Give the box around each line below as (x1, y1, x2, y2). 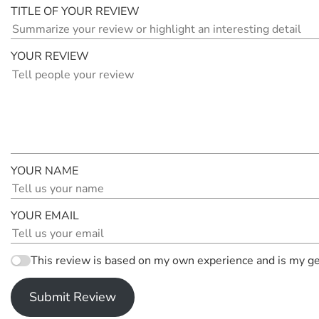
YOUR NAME (11, 163, 78, 179)
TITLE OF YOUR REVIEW (11, 4, 140, 20)
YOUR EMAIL (11, 208, 79, 224)
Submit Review (28, 288, 116, 306)
